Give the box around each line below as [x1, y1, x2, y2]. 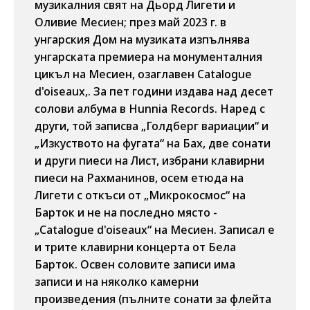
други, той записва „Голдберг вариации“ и [35, 118, 268, 134]
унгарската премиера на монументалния [35, 49, 262, 64]
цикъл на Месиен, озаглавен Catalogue [35, 66, 252, 82]
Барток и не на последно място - [35, 205, 217, 220]
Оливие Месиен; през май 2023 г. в [35, 15, 226, 30]
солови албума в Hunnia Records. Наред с [35, 101, 265, 116]
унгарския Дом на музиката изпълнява [35, 32, 250, 47]
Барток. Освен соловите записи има [35, 257, 235, 272]
